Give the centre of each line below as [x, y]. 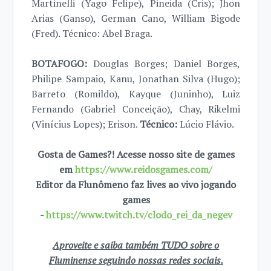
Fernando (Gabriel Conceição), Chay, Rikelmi [136, 109]
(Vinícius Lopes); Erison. [86, 124]
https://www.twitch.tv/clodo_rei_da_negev [139, 215]
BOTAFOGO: [60, 64]
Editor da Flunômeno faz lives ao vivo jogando [136, 184]
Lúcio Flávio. [207, 124]
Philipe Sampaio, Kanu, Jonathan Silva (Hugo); [136, 79]
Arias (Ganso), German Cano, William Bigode [136, 18]
